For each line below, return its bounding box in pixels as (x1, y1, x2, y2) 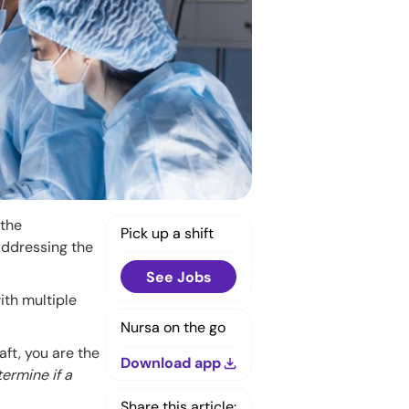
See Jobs (145, 267, 212, 287)
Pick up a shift (121, 223, 214, 243)
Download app (121, 352, 221, 372)
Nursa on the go (121, 317, 225, 337)
